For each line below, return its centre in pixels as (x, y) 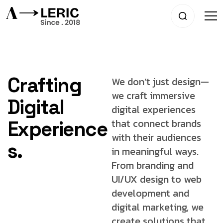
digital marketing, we (158, 207)
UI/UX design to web (157, 179)
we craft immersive (153, 96)
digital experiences (154, 110)
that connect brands (156, 123)
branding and (164, 165)
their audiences (166, 137)
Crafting (45, 85)
